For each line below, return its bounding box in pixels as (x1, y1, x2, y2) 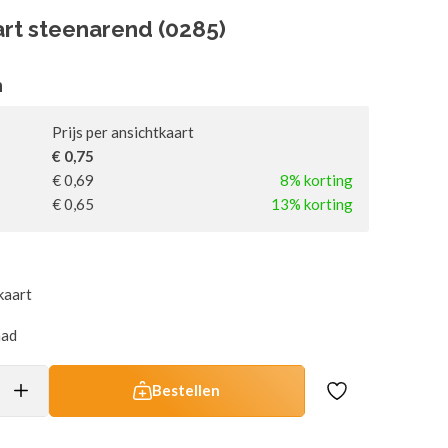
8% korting (279, 170, 353, 189)
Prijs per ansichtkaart (51, 122, 194, 141)
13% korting (270, 194, 353, 213)
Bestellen (152, 381, 221, 399)
